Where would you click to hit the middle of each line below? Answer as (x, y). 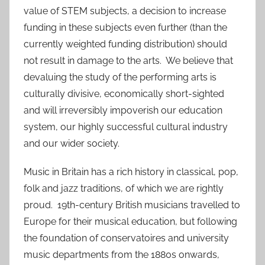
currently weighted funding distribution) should (125, 44)
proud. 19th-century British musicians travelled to (132, 205)
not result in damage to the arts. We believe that (128, 60)
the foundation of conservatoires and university (126, 238)
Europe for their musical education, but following (130, 221)
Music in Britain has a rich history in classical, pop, (131, 172)
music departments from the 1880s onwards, (122, 254)
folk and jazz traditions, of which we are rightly (124, 188)
